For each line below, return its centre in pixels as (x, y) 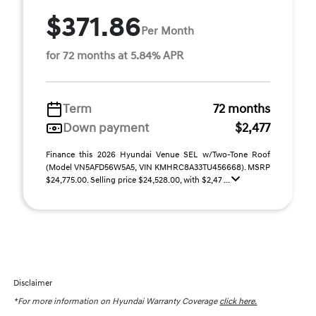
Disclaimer (33, 283)
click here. (238, 302)
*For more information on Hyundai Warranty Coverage (117, 302)
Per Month (168, 31)
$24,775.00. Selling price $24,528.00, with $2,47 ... (139, 180)
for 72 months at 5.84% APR (115, 56)
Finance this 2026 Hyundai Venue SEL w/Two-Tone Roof (158, 155)
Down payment (106, 128)
